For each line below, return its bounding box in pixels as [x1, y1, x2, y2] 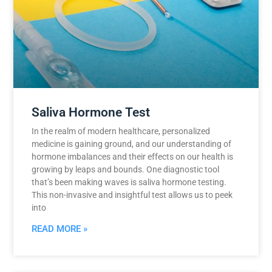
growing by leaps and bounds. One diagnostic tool [32, 165, 220, 175]
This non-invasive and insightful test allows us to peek [32, 190, 233, 200]
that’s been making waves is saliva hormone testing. [32, 177, 227, 188]
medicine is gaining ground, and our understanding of [32, 139, 232, 149]
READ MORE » [32, 223, 88, 235]
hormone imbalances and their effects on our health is [32, 152, 234, 162]
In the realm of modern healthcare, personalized [32, 126, 211, 137]
